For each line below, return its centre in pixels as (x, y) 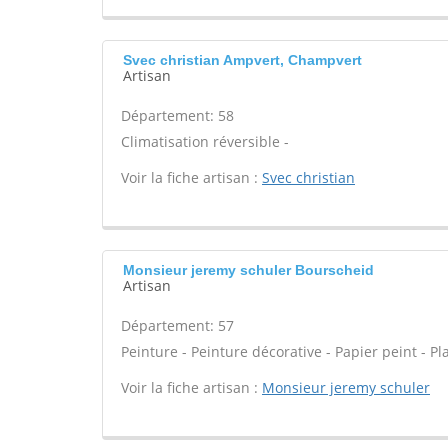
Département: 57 (177, 325)
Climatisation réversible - (205, 141)
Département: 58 (177, 115)
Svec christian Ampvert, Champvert (242, 60)
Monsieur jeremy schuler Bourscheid (248, 270)
